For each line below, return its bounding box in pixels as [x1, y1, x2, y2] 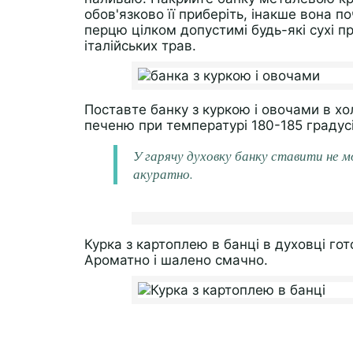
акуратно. [133, 165, 193, 183]
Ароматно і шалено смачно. [84, 252, 268, 268]
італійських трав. [84, 38, 196, 54]
